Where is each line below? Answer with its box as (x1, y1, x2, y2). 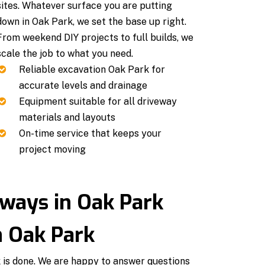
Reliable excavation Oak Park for (18, 63, 165, 75)
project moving (18, 143, 86, 155)
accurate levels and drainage (18, 79, 147, 91)
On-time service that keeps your (18, 127, 161, 139)
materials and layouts (18, 111, 115, 123)
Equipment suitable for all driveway (18, 95, 177, 107)
